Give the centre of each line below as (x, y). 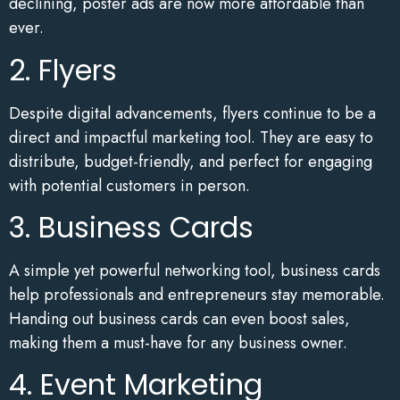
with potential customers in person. (129, 185)
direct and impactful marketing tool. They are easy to (191, 137)
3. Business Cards (131, 227)
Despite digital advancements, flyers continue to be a (192, 113)
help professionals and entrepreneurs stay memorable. (197, 294)
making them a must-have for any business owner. (178, 342)
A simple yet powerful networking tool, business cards (195, 270)
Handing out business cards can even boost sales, (179, 318)
